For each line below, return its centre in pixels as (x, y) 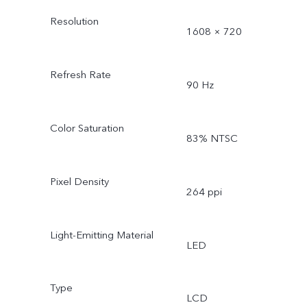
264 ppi (204, 192)
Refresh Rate (80, 75)
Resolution (74, 22)
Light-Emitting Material (101, 235)
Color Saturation (87, 128)
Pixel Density (79, 181)
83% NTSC (212, 138)
